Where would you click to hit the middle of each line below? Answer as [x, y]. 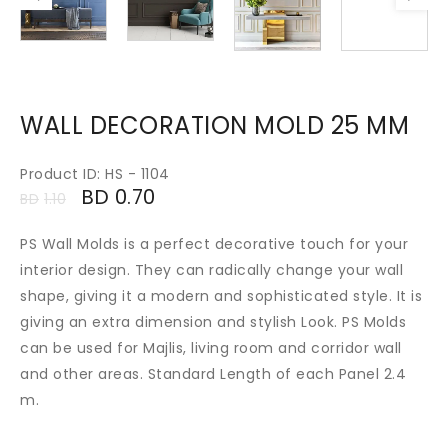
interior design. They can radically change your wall [211, 269]
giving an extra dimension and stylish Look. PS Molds [213, 321]
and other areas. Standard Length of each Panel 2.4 [213, 373]
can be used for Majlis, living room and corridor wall [211, 347]
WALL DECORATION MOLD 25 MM [214, 125]
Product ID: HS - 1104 [95, 173]
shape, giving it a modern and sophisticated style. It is [221, 295]
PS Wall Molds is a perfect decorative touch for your [214, 243]
